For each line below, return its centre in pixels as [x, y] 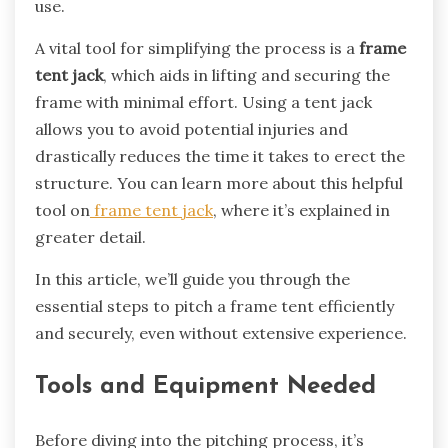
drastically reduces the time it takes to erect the [220, 156]
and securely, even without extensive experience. [221, 333]
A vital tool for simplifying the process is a [197, 48]
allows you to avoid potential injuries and [191, 129]
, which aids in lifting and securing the [246, 75]
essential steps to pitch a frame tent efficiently [214, 306]
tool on [62, 210]
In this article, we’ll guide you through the [192, 279]
